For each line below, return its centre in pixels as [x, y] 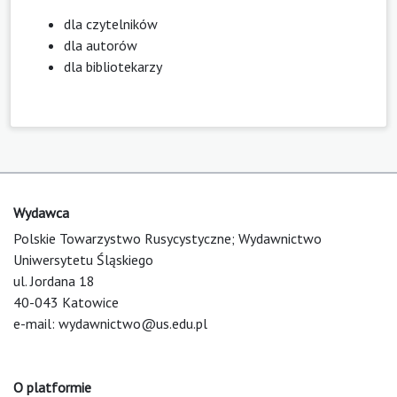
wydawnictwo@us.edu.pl [133, 323]
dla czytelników [111, 23]
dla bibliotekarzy [113, 66]
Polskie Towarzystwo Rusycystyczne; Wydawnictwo [167, 238]
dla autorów [101, 45]
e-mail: [36, 323]
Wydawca [41, 212]
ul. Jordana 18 [54, 280]
